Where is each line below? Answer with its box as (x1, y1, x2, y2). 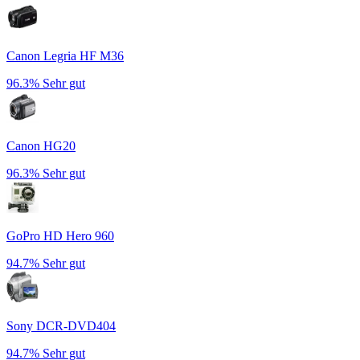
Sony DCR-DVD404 (6, 318, 116, 333)
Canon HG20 (6, 138, 76, 153)
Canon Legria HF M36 (6, 48, 124, 63)
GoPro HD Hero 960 (6, 228, 114, 243)
